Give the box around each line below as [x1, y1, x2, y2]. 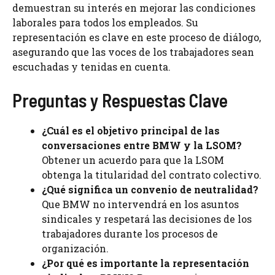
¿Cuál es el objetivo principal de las [42, 124, 220, 137]
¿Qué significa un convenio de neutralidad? [42, 183, 258, 196]
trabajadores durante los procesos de [42, 227, 218, 240]
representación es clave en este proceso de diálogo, [12, 31, 261, 44]
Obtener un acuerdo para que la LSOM [42, 153, 224, 166]
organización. [42, 242, 109, 255]
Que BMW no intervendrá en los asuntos [42, 198, 239, 211]
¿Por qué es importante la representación [42, 257, 249, 269]
